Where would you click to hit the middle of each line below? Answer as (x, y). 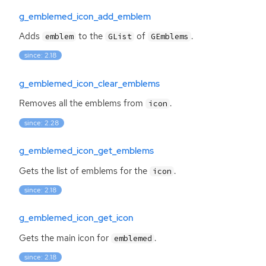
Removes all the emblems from (82, 104)
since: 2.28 (42, 123)
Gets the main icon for (65, 238)
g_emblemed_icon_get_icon (76, 218)
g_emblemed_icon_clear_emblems (89, 84)
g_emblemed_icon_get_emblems (86, 151)
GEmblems (170, 37)
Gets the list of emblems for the (84, 171)
